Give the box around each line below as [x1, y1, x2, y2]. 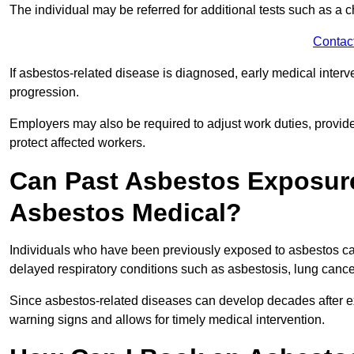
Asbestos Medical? [9, 198, 242, 228]
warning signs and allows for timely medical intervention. [9, 313, 325, 327]
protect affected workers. [9, 136, 145, 150]
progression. [9, 85, 82, 100]
